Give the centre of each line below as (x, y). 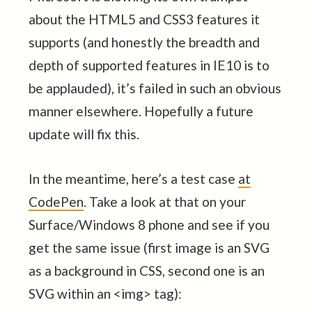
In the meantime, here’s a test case (133, 178)
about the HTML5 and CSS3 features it (144, 19)
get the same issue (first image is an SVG (149, 247)
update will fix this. (84, 134)
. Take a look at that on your (164, 201)
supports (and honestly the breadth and (144, 42)
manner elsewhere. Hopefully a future (141, 111)
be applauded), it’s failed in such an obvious (155, 88)
